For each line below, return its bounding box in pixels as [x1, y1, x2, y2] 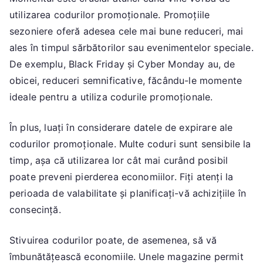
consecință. [9, 203, 61, 215]
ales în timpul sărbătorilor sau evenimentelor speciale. [9, 41, 254, 53]
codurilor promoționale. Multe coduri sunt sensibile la [9, 137, 251, 150]
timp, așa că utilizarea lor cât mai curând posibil [9, 154, 228, 166]
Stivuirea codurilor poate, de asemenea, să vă [9, 234, 217, 246]
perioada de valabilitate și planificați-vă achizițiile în [9, 187, 247, 199]
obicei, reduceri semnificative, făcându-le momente [9, 74, 242, 86]
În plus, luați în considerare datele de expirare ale [9, 121, 233, 133]
